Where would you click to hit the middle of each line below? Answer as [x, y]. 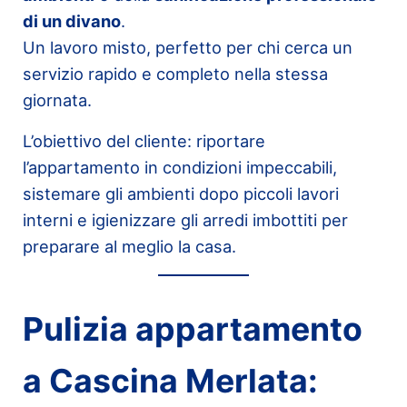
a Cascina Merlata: [170, 381]
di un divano [71, 20]
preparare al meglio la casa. [129, 246]
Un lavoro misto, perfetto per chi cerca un [187, 47]
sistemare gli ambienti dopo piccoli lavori [180, 193]
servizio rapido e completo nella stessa [175, 73]
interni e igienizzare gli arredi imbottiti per [185, 219]
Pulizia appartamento [192, 329]
